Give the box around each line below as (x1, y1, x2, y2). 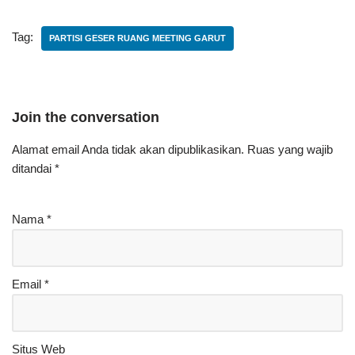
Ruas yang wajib (247, 143, 333, 156)
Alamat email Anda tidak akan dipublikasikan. (12, 143, 244, 156)
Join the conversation (12, 109, 159, 125)
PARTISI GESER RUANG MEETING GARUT (49, 33, 226, 43)
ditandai (12, 162, 55, 175)
